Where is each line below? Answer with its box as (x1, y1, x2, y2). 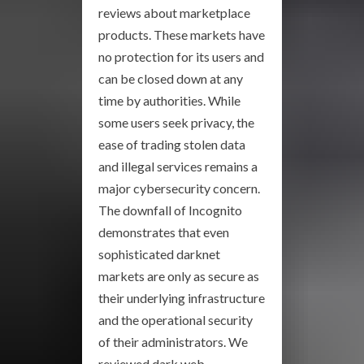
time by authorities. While (98, 93, 240, 109)
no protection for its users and (98, 49, 264, 65)
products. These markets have (98, 27, 265, 43)
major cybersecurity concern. (98, 180, 260, 197)
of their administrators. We (98, 334, 248, 350)
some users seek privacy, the (98, 115, 254, 131)
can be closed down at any (98, 71, 243, 87)
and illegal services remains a (98, 158, 258, 175)
